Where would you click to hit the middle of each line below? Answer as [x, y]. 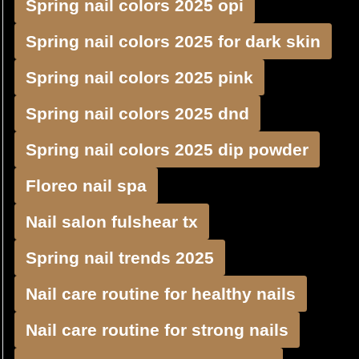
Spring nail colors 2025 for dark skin [173, 41]
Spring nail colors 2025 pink [139, 77]
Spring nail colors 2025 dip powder [167, 149]
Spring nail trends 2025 [120, 258]
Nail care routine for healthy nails [161, 294]
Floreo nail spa [86, 186]
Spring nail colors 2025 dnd [137, 113]
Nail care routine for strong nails [157, 330]
